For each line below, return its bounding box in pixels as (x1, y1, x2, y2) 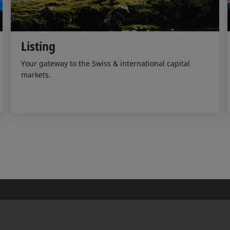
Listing (21, 37, 55, 54)
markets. (21, 69, 51, 80)
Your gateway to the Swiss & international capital (21, 58, 190, 68)
